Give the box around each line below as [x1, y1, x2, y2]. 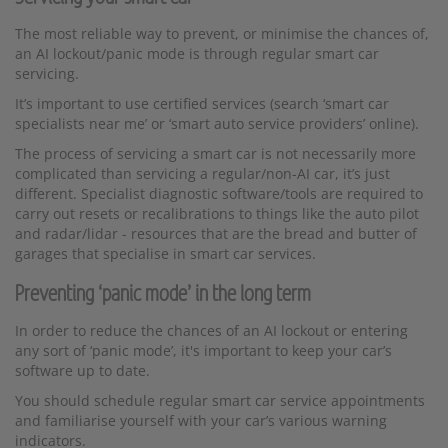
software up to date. [15, 360, 150, 380]
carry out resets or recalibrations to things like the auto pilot [15, 203, 419, 223]
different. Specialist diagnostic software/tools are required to [15, 183, 423, 203]
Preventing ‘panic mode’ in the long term [15, 282, 311, 305]
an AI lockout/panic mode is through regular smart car [15, 43, 379, 63]
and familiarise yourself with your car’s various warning [15, 410, 387, 430]
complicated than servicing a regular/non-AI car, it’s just [15, 163, 390, 183]
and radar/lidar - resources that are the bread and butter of [15, 223, 417, 243]
